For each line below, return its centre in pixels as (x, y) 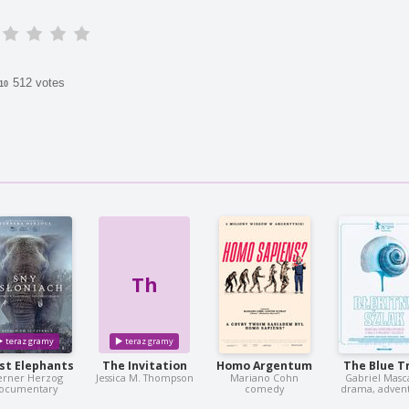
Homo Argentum (265, 366)
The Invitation (144, 366)
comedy (265, 389)
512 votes (39, 82)
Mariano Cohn (265, 378)
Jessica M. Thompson (144, 378)
